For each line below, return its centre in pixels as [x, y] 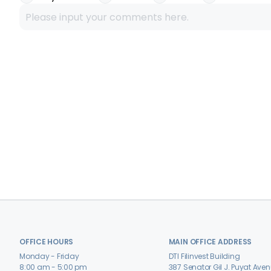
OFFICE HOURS [47, 242]
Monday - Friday [49, 256]
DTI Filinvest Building [204, 256]
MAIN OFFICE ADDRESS [210, 242]
